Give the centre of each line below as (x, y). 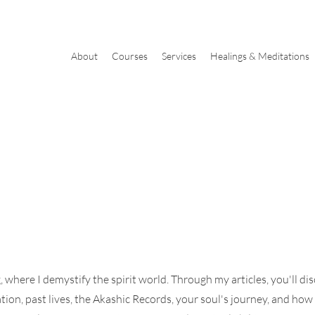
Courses (130, 56)
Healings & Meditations (260, 56)
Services (179, 56)
